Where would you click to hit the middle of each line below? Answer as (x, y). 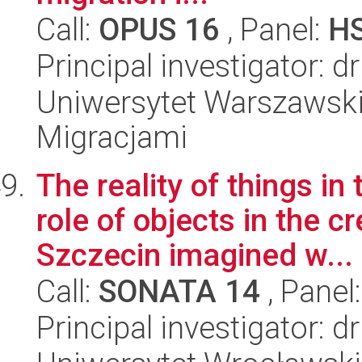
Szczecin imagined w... (195, 255)
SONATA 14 (179, 291)
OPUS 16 (159, 29)
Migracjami (112, 137)
